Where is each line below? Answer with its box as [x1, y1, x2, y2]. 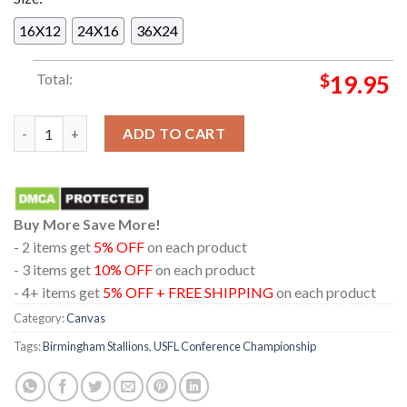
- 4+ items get [14, 283, 103, 302]
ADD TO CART [123, 124, 226, 143]
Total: [35, 70, 73, 88]
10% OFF [94, 261, 153, 279]
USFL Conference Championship [154, 339, 316, 354]
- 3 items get [14, 261, 94, 279]
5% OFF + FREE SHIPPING [103, 283, 273, 302]
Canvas [66, 311, 105, 326]
